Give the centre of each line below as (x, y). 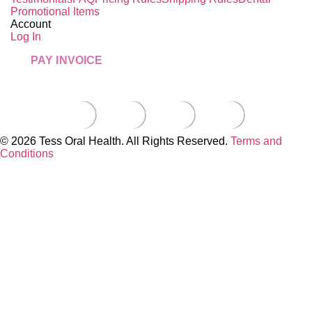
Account (31, 24)
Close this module (50, 168)
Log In (26, 36)
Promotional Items (55, 11)
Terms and (256, 141)
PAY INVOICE (67, 60)
